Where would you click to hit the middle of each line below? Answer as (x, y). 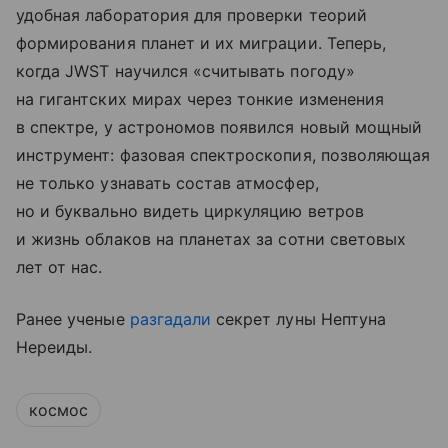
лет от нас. (59, 267)
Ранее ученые (73, 319)
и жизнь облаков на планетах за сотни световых (211, 239)
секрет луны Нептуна (299, 319)
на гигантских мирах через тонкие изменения (200, 99)
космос (58, 410)
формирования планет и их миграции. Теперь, (201, 43)
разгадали (170, 319)
